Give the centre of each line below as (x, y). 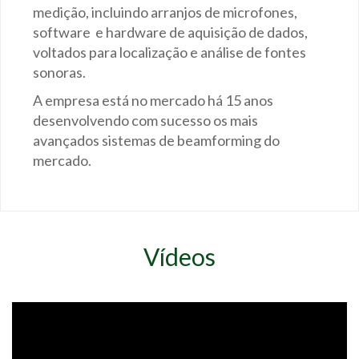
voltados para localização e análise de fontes (169, 52)
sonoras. (59, 72)
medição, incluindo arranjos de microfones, (165, 12)
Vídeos (179, 256)
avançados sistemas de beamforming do (156, 140)
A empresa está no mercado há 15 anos (153, 100)
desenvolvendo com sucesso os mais (145, 120)
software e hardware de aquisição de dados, (170, 32)
